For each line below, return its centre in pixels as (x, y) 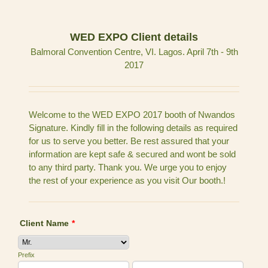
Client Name (45, 223)
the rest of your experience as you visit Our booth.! (127, 180)
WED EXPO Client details (134, 37)
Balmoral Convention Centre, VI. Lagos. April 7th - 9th (134, 52)
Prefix (27, 255)
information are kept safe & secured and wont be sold (133, 154)
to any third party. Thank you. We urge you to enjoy (128, 167)
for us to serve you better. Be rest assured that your (129, 141)
